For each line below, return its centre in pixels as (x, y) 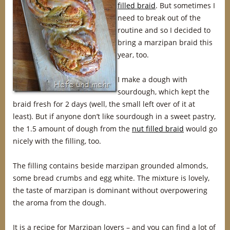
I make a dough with (152, 79)
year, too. (133, 55)
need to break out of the (159, 18)
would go (200, 129)
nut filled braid (158, 129)
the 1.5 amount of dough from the (72, 129)
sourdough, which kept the (164, 92)
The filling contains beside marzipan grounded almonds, (110, 166)
